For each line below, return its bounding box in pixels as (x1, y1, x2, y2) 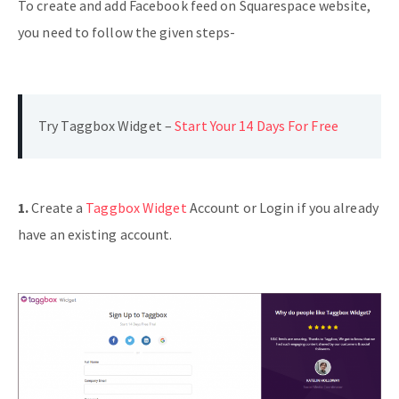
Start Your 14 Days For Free (175, 117, 338, 134)
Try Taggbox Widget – (38, 117, 175, 134)
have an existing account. (18, 225, 173, 243)
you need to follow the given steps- (18, 23, 236, 41)
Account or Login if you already (186, 199, 379, 216)
